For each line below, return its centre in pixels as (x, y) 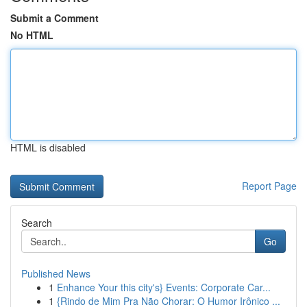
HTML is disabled (48, 147)
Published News (56, 273)
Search (37, 223)
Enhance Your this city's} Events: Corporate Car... (164, 287)
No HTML (32, 35)
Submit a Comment (54, 18)
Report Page (269, 186)
